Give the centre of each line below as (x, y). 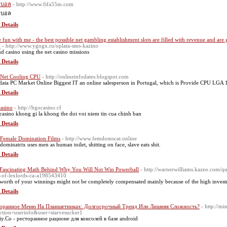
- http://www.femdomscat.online (99, 138)
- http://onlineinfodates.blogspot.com (85, 77)
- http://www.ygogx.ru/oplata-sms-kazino (50, 46)
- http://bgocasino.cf (38, 107)
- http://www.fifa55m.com (43, 4)
